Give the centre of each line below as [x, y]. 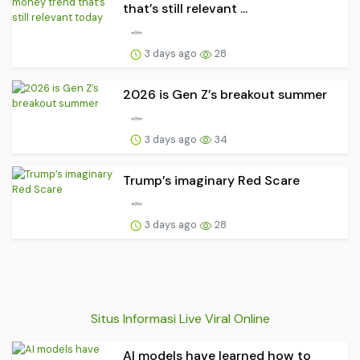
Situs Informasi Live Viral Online [180, 318]
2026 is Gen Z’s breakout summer [225, 94]
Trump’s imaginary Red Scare [211, 180]
